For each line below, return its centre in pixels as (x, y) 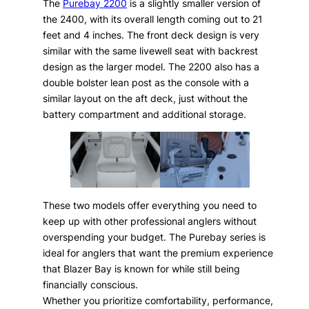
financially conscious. (91, 284)
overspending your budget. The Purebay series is (154, 237)
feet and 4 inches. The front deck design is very (151, 34)
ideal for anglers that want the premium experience (158, 252)
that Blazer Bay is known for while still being (142, 268)
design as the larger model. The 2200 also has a (151, 66)
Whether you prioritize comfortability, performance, (158, 300)
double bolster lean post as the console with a (146, 82)
